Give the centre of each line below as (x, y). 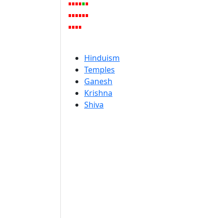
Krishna (98, 93)
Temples (100, 70)
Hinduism (102, 58)
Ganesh (98, 81)
